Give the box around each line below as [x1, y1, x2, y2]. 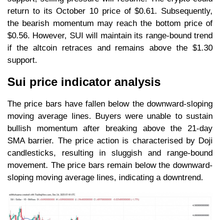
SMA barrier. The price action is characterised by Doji [7, 136, 213, 146]
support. [7, 55, 37, 65]
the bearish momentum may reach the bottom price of [7, 19, 213, 28]
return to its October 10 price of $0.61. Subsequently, [7, 6, 213, 16]
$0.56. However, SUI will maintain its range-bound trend [7, 31, 213, 41]
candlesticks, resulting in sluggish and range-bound [7, 148, 213, 158]
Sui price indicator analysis [7, 75, 161, 89]
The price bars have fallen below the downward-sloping [7, 99, 213, 109]
